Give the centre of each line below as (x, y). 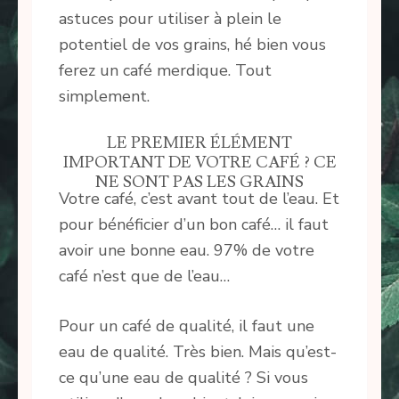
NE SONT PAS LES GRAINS (199, 183)
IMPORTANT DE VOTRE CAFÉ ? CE (199, 163)
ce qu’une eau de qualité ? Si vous (183, 378)
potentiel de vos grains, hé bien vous (192, 45)
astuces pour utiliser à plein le (170, 19)
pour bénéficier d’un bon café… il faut (194, 225)
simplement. (104, 97)
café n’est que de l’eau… (144, 277)
